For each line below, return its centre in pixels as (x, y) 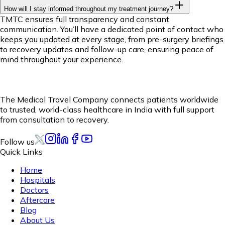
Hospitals (38, 180)
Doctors (34, 190)
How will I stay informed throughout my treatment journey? (89, 9)
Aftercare (37, 200)
